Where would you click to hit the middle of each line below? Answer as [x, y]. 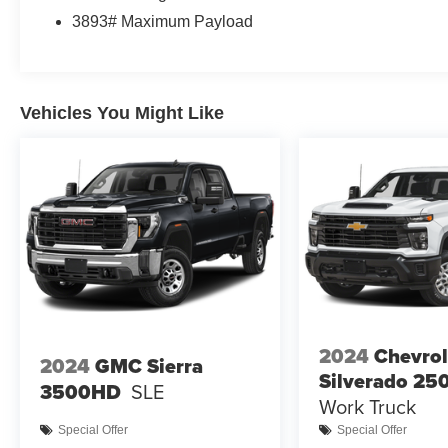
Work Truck [368, 406]
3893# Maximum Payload [163, 22]
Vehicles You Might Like [122, 113]
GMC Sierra [149, 366]
